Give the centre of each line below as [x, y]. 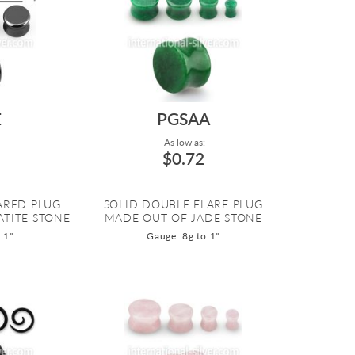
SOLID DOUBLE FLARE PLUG [183, 204]
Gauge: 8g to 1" [183, 236]
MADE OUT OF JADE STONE [183, 218]
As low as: [183, 143]
